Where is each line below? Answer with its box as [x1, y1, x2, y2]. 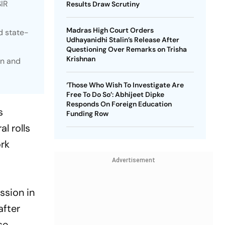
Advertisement [111, 157, 155, 164]
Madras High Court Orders [66, 26, 154, 35]
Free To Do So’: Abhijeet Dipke [66, 90, 164, 99]
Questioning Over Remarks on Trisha [66, 45, 187, 54]
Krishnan [66, 54, 95, 63]
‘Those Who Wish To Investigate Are [66, 80, 184, 89]
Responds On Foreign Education [66, 99, 172, 108]
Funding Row [66, 109, 108, 118]
